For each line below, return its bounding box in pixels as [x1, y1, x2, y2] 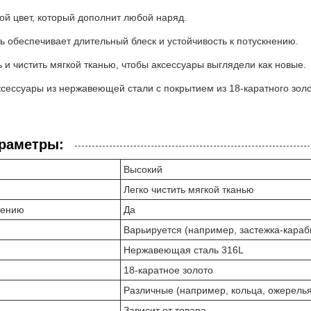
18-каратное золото [124, 264, 213, 276]
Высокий [124, 164, 162, 175]
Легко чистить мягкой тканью [124, 184, 254, 195]
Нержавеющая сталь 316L [124, 244, 244, 255]
